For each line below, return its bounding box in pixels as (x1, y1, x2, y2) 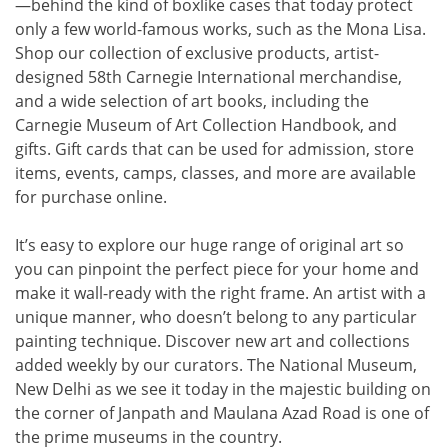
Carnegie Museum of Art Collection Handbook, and (15, 114, 397, 136)
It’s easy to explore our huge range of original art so (15, 234, 404, 256)
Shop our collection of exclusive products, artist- (15, 42, 379, 64)
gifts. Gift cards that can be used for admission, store (15, 138, 414, 160)
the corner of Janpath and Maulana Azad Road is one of (15, 402, 429, 424)
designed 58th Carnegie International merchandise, (15, 66, 402, 88)
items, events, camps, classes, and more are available (15, 162, 416, 184)
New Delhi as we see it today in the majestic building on (15, 378, 431, 400)
